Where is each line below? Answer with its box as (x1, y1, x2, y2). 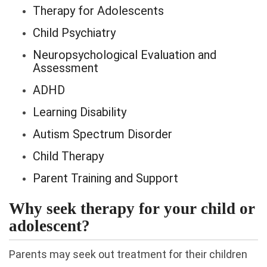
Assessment (33, 61, 98, 75)
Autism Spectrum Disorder (33, 127, 172, 141)
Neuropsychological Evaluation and (33, 48, 216, 62)
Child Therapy (33, 149, 104, 163)
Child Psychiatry (33, 26, 116, 40)
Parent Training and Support (33, 171, 178, 185)
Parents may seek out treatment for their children (9, 247, 247, 260)
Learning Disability (33, 105, 126, 119)
